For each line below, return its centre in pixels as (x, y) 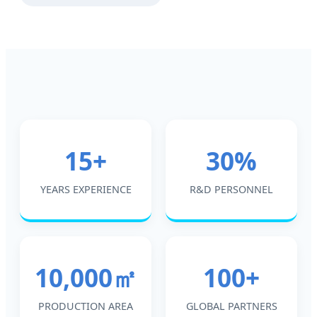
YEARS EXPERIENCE (86, 189)
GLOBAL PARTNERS (231, 306)
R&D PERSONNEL (231, 189)
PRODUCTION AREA (86, 306)
